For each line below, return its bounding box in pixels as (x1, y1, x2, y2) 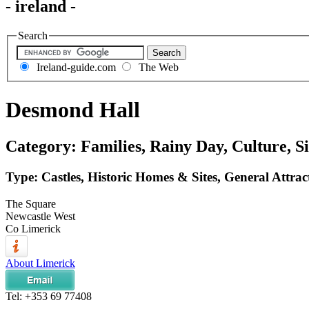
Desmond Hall (6, 97, 140, 122)
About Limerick (6, 257, 75, 269)
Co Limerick (6, 222, 61, 235)
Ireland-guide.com (34, 61, 116, 74)
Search (18, 29, 48, 41)
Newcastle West (6, 210, 75, 222)
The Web (136, 61, 179, 74)
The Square (6, 197, 56, 210)
